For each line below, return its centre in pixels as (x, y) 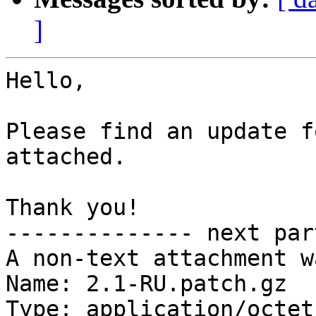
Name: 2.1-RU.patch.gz (146, 284)
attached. (66, 157)
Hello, (46, 81)
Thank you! (73, 208)
